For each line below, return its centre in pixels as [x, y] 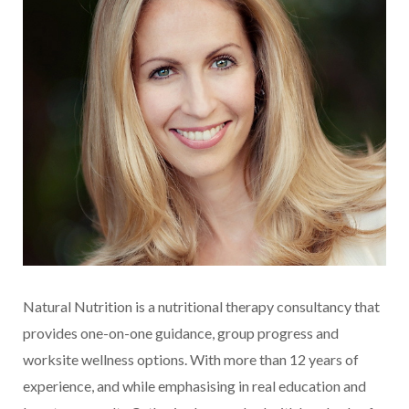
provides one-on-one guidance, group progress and [181, 333]
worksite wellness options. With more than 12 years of [191, 360]
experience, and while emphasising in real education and [194, 386]
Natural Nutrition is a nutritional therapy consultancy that [201, 307]
